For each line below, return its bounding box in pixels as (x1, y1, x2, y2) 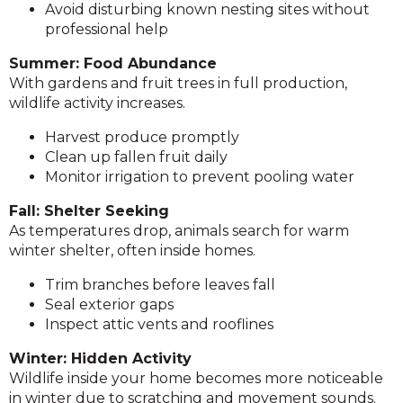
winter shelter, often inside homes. (9, 242, 255, 259)
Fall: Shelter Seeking (9, 202, 169, 219)
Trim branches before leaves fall (45, 276, 275, 293)
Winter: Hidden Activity (9, 350, 192, 367)
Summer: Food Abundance (9, 55, 217, 72)
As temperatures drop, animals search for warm (9, 222, 349, 239)
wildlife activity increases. (9, 94, 185, 112)
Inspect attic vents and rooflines (45, 316, 273, 333)
